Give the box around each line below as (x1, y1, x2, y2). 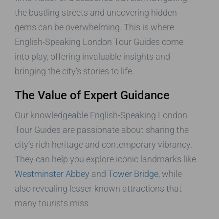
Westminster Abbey (15, 168, 89, 179)
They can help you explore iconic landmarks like (15, 153, 196, 164)
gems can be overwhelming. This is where (15, 22, 174, 32)
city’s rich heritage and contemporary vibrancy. (15, 139, 192, 150)
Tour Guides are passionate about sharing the (15, 124, 189, 135)
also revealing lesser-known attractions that (15, 183, 182, 194)
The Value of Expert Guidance (15, 88, 170, 102)
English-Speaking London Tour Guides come (15, 36, 183, 47)
